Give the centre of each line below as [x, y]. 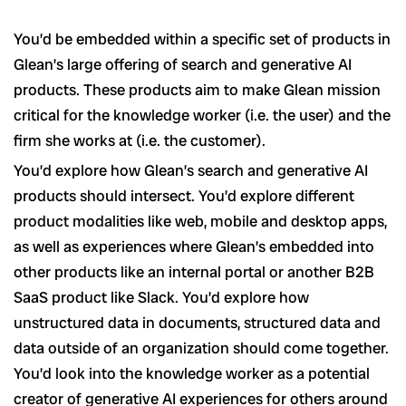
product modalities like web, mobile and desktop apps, [200, 221]
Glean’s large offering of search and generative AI [183, 64]
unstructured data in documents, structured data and [197, 322]
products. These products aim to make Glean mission [197, 89]
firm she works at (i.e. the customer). [141, 140]
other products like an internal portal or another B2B [194, 271]
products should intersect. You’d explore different [184, 195]
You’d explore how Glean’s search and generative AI [191, 170]
